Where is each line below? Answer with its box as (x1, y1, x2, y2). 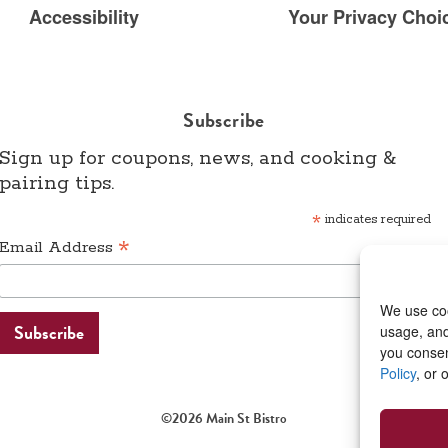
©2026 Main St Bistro (161, 407, 287, 429)
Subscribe (183, 105, 265, 136)
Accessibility (24, 4, 139, 31)
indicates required (321, 212, 431, 228)
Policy (380, 363, 416, 383)
